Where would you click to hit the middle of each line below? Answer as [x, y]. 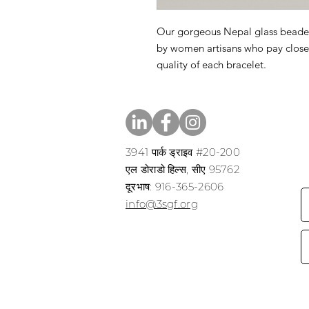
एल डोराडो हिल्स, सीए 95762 [182, 169]
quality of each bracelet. [211, 64]
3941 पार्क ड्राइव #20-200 [183, 152]
